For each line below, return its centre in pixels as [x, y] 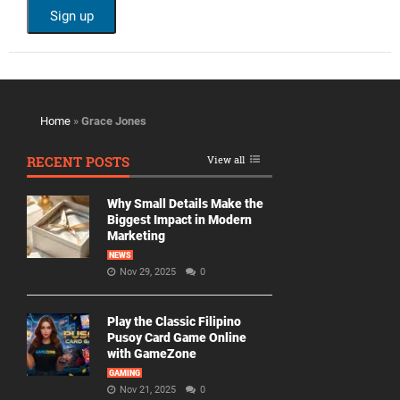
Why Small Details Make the [185, 204]
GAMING [125, 373]
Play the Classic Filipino [174, 321]
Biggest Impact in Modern [179, 220]
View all [226, 159]
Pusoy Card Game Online [177, 337]
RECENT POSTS [78, 162]
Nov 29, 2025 [149, 272]
